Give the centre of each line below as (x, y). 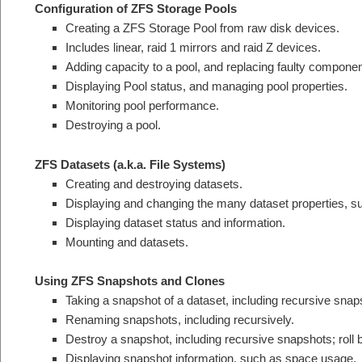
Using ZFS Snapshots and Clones (130, 281)
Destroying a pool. (113, 125)
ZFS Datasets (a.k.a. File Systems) (130, 164)
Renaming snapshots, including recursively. (179, 320)
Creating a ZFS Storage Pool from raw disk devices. (202, 28)
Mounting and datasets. (126, 242)
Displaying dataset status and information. (175, 222)
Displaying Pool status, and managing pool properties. (206, 86)
